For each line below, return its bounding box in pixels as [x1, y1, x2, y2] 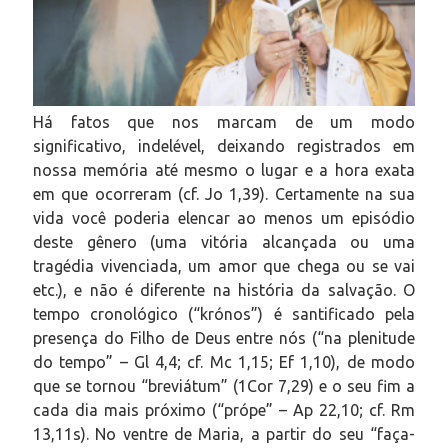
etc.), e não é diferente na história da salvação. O [33, 280, 415, 299]
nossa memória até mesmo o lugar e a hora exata [33, 160, 415, 179]
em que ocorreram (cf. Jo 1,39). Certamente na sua [33, 184, 415, 203]
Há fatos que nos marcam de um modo [33, 112, 415, 131]
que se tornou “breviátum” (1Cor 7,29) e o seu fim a [33, 376, 415, 395]
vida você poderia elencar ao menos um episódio [33, 208, 415, 227]
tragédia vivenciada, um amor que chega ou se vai [33, 256, 415, 275]
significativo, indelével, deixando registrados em [33, 136, 415, 155]
